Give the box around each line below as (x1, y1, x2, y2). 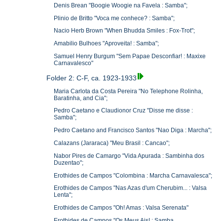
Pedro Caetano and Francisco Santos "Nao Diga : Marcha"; (54, 127, 212, 134)
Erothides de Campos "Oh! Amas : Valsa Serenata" (54, 204, 189, 212)
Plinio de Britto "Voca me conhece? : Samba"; (54, 14, 175, 22)
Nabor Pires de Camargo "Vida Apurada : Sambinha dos (54, 152, 205, 159)
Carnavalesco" (54, 59, 94, 67)
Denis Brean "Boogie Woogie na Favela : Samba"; (54, 1, 188, 9)
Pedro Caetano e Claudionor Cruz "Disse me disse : (54, 107, 193, 114)
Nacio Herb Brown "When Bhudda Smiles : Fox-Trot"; (54, 27, 195, 35)
